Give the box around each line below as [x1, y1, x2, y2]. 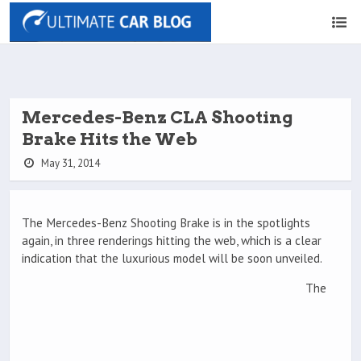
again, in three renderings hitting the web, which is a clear [22, 233, 322, 249]
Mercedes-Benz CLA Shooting [22, 107, 293, 127]
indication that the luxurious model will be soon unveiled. [22, 251, 322, 267]
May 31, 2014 [38, 156, 100, 170]
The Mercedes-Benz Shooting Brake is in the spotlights [22, 215, 310, 231]
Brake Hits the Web [22, 129, 197, 149]
